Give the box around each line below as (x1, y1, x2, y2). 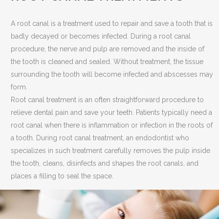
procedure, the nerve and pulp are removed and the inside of (11, 44, 205, 53)
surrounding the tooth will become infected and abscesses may (11, 70, 214, 78)
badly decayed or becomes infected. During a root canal (11, 32, 191, 40)
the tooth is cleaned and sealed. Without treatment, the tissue (11, 57, 204, 66)
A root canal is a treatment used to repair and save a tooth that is (11, 19, 213, 27)
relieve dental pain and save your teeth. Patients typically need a (11, 108, 213, 116)
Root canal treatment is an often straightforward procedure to (11, 95, 204, 104)
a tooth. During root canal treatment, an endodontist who (11, 133, 190, 142)
